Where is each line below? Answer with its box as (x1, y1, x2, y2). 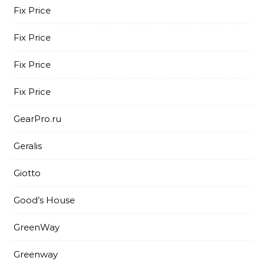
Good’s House (14, 194, 75, 206)
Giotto (14, 167, 41, 179)
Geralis (14, 140, 42, 151)
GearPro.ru (14, 113, 61, 124)
